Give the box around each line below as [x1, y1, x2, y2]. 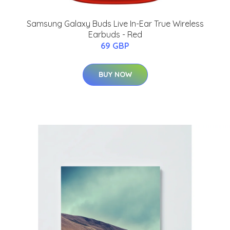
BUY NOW [98, 69, 132, 79]
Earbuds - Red [88, 29, 142, 40]
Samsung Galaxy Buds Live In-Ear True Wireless [26, 18, 204, 29]
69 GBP [101, 40, 129, 51]
